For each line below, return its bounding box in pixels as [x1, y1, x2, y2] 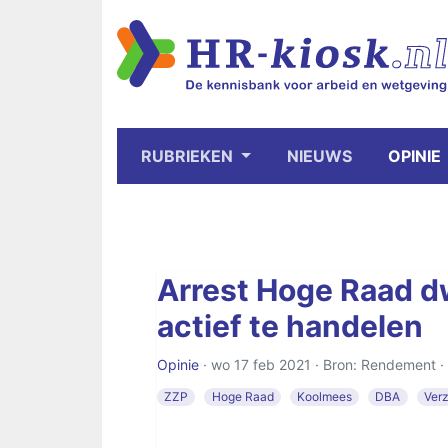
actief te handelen [157, 308, 423, 344]
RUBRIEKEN [141, 146, 237, 166]
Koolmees [296, 389, 352, 404]
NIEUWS [286, 146, 352, 166]
